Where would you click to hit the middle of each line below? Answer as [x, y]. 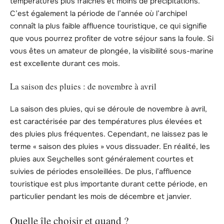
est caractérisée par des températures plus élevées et [106, 121]
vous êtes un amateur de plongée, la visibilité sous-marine [112, 51]
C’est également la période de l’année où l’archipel [98, 13]
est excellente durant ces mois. [65, 63]
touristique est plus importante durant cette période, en [109, 184]
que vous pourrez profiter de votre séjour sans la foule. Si [112, 38]
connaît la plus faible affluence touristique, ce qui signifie [108, 26]
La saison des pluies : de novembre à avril [83, 86]
